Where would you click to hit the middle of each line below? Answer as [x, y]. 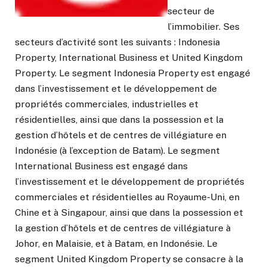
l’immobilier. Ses [204, 27]
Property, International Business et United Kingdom [129, 58]
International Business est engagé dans [101, 166]
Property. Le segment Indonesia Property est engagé [133, 73]
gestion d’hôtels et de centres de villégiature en [121, 135]
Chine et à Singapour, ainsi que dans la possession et [129, 213]
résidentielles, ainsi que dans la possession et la [119, 120]
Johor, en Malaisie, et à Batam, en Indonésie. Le [116, 244]
